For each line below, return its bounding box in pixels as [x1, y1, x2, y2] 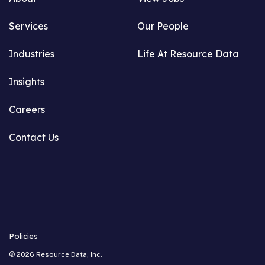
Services [9, 20, 48, 33]
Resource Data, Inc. [36, 250, 102, 259]
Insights [9, 76, 44, 88]
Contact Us [9, 131, 59, 144]
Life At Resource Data [137, 48, 239, 60]
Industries [9, 48, 54, 60]
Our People [137, 20, 189, 33]
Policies [9, 231, 38, 241]
